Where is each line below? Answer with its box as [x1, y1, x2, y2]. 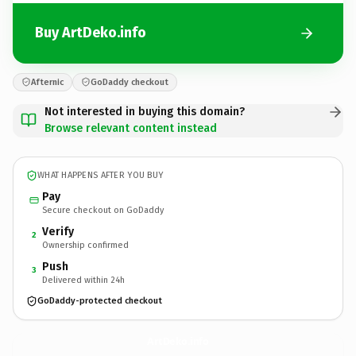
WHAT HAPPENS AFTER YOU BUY [37, 170, 164, 180]
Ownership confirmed [42, 239, 129, 250]
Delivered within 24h [42, 274, 125, 285]
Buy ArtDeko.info [35, 24, 146, 41]
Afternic [31, 76, 64, 87]
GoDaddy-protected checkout [37, 296, 162, 306]
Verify [42, 224, 74, 238]
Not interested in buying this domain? [44, 104, 245, 118]
